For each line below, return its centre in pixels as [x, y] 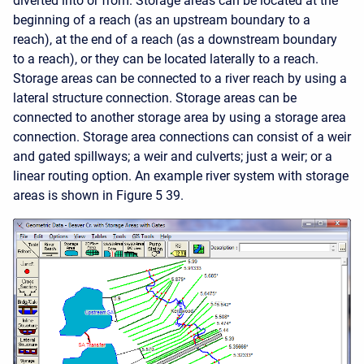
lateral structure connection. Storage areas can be [155, 98]
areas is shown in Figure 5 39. [98, 195]
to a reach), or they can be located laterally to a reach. [166, 59]
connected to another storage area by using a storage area [180, 117]
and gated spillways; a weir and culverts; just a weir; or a [173, 156]
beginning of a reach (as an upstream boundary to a [162, 20]
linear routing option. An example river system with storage [181, 176]
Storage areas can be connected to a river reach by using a [180, 78]
